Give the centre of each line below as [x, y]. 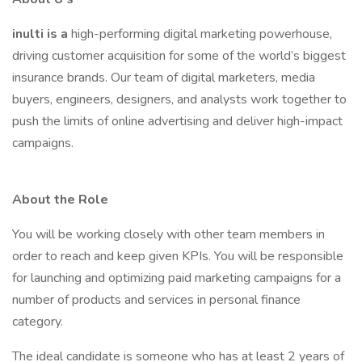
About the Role [60, 200]
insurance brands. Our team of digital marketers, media [164, 78]
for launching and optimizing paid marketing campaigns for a [177, 278]
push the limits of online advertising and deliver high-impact [177, 121]
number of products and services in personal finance [156, 300]
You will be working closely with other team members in [168, 234]
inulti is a [42, 34]
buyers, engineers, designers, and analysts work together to [179, 99]
